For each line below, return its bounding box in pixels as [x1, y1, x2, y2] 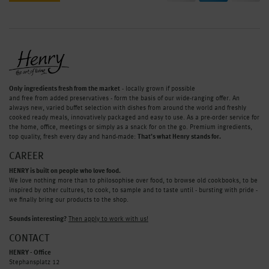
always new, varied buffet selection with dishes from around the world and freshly [9, 104, 246, 112]
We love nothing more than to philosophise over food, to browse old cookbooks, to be [9, 177, 258, 184]
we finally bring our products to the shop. [9, 196, 128, 204]
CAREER [9, 151, 44, 162]
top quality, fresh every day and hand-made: [9, 133, 138, 141]
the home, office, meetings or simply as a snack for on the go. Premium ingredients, [9, 124, 252, 131]
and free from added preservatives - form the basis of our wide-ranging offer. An [9, 95, 240, 102]
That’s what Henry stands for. [138, 133, 221, 141]
